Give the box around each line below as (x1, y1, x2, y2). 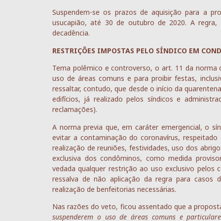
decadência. (52, 28, 90, 38)
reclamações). (52, 105, 97, 114)
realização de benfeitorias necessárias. (52, 184, 176, 194)
